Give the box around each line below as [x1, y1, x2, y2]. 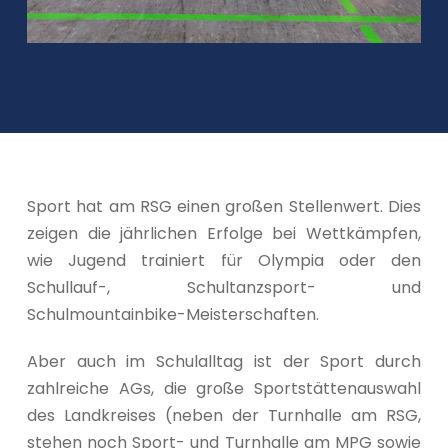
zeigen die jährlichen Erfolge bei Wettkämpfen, [27, 221, 421, 245]
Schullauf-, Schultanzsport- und [27, 275, 421, 299]
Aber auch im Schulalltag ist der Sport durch [27, 349, 421, 373]
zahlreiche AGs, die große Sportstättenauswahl [27, 376, 421, 400]
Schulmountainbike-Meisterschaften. [27, 302, 319, 326]
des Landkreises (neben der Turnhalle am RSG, [27, 403, 421, 427]
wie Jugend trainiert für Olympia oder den [27, 248, 421, 272]
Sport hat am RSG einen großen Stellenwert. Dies [27, 194, 421, 218]
